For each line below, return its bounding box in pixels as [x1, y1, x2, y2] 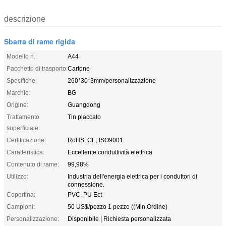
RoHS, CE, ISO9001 [68, 136, 123, 144]
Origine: [7, 101, 28, 108]
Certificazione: [7, 136, 46, 144]
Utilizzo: [7, 173, 28, 180]
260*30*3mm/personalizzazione [68, 77, 156, 84]
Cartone [68, 65, 90, 72]
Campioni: [7, 203, 35, 210]
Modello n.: [7, 52, 37, 60]
